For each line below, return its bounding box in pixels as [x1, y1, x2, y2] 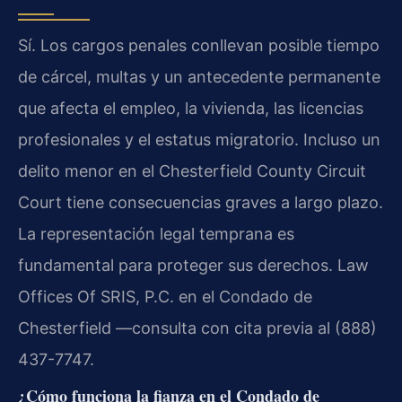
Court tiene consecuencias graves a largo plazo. [18, 193, 383, 213]
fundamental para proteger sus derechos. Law [18, 256, 369, 275]
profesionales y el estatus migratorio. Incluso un [18, 130, 380, 150]
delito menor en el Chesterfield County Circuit [18, 162, 366, 181]
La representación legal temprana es [18, 224, 294, 244]
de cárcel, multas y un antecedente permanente [18, 67, 380, 87]
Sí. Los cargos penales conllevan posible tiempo [18, 36, 380, 56]
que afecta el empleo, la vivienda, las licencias [18, 99, 363, 118]
